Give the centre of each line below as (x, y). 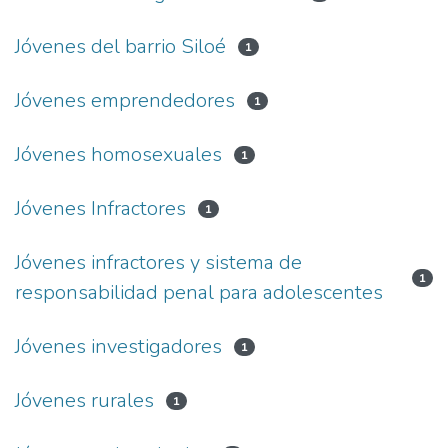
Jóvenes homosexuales (118, 154)
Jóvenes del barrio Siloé (120, 46)
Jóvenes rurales (84, 400)
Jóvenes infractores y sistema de (158, 262)
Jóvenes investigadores (118, 346)
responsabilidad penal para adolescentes (199, 292)
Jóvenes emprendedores (125, 100)
